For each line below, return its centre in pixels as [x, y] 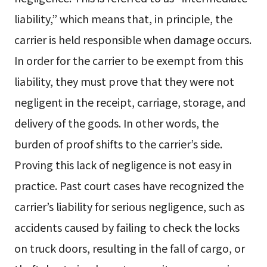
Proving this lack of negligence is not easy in [123, 165]
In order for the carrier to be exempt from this [128, 60]
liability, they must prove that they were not [124, 81]
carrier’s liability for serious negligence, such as [129, 207]
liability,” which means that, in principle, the [123, 19]
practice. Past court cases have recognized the [129, 186]
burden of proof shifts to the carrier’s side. [118, 144]
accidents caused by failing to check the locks [127, 227]
